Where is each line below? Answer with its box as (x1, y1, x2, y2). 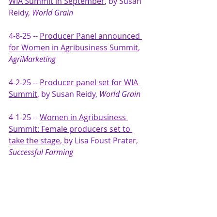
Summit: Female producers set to (9, 123, 132, 134)
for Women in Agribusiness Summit (9, 42, 138, 53)
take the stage (9, 135, 60, 146)
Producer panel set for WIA (40, 77, 140, 88)
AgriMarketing (9, 53, 56, 64)
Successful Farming (9, 146, 75, 157)
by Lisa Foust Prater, (64, 135, 140, 146)
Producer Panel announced (40, 30, 142, 41)
